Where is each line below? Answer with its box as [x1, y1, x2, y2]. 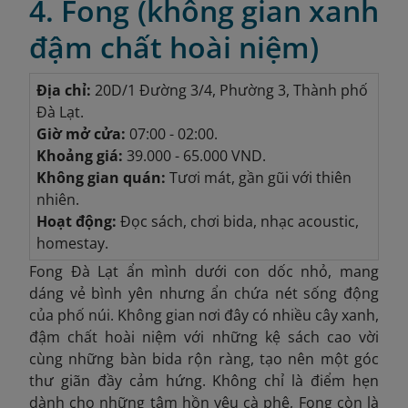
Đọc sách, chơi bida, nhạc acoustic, [116, 210, 359, 231]
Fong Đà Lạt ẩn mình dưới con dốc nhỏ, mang [29, 260, 379, 281]
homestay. [36, 232, 108, 253]
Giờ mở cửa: [36, 123, 126, 144]
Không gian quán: [36, 167, 166, 188]
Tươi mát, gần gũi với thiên [165, 167, 352, 188]
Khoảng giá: [36, 145, 127, 166]
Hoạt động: [36, 210, 117, 231]
